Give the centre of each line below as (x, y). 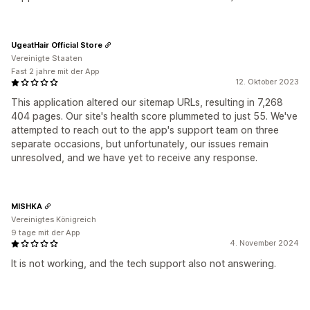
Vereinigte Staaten (47, 58)
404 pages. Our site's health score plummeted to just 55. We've (154, 116)
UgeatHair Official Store (57, 45)
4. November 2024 (264, 243)
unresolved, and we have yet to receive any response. (134, 158)
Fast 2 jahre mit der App (55, 72)
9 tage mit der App (45, 233)
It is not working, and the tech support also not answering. (144, 264)
